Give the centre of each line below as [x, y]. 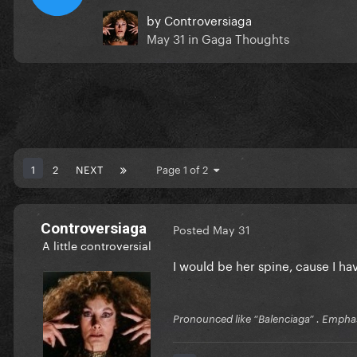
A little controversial [96, 244]
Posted [193, 229]
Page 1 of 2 [185, 168]
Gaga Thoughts [245, 37]
